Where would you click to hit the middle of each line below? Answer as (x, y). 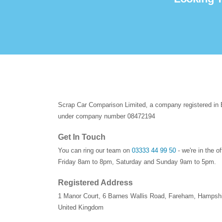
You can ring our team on (95, 150)
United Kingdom (81, 207)
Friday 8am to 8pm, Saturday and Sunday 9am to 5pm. (137, 162)
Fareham (181, 196)
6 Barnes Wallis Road (134, 196)
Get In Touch (82, 137)
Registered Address (95, 182)
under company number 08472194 (107, 116)
